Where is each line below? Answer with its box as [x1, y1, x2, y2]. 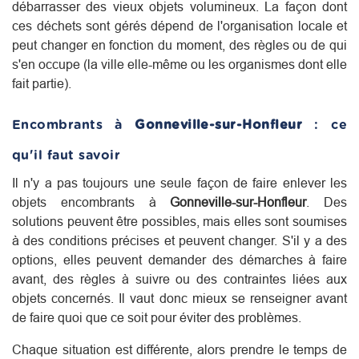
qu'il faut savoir [12, 148, 121, 162]
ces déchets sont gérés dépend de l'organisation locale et [12, 18, 347, 33]
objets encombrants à [12, 194, 171, 209]
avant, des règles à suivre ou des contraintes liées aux [12, 271, 347, 286]
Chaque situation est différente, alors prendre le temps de [12, 341, 347, 357]
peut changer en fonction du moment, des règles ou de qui [12, 37, 347, 52]
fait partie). [12, 75, 71, 91]
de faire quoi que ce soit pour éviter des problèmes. [12, 309, 301, 325]
